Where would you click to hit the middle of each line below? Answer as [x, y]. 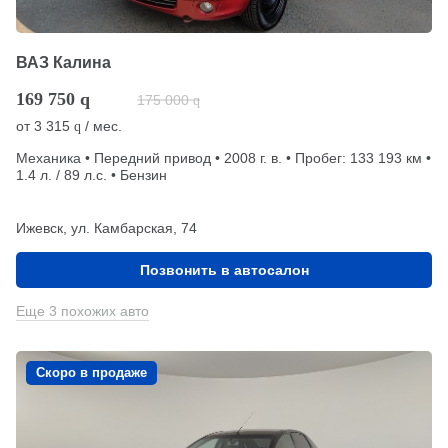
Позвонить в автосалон [224, 269]
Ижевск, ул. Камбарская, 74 [106, 227]
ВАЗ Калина [63, 62]
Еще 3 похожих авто [82, 310]
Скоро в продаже [91, 372]
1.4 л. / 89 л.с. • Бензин [91, 174]
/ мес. [101, 125]
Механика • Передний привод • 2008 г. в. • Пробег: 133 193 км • [223, 157]
